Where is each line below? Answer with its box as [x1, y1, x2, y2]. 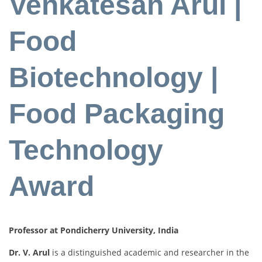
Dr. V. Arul [9, 247, 50, 258]
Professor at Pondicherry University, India [9, 225, 178, 236]
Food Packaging [9, 98, 225, 129]
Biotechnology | [9, 61, 218, 93]
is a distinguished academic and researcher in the [50, 247, 249, 258]
